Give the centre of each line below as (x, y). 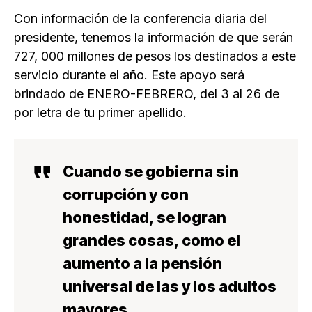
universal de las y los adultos (170, 287)
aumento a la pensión (142, 264)
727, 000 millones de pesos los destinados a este (155, 56)
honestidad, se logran (145, 218)
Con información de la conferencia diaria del (140, 19)
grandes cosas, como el (151, 241)
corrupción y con (126, 195)
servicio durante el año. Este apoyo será (129, 75)
